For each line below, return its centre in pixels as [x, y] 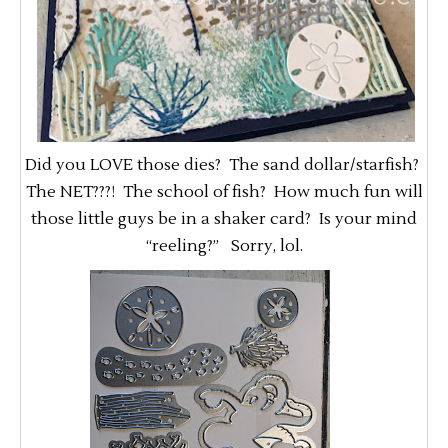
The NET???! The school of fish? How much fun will [224, 191]
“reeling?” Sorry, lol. [224, 245]
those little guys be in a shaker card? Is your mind [224, 218]
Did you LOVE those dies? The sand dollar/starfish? [224, 164]
